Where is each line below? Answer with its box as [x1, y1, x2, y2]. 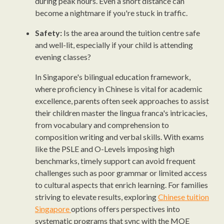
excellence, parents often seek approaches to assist [35, 96, 209, 105]
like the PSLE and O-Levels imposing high [35, 144, 174, 153]
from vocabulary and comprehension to [35, 120, 169, 129]
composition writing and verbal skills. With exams [35, 132, 204, 141]
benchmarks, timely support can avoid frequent [35, 156, 195, 165]
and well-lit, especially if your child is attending [35, 40, 193, 49]
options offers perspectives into [71, 204, 180, 213]
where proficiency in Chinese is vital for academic [35, 84, 202, 93]
